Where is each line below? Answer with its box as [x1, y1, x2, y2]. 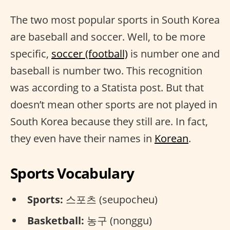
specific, [10, 47, 51, 61]
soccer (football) [51, 47, 128, 61]
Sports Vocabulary [10, 163, 135, 183]
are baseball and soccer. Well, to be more [10, 30, 205, 44]
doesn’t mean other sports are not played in [10, 98, 217, 111]
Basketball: [27, 214, 84, 227]
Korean [155, 131, 188, 145]
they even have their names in [10, 131, 155, 145]
